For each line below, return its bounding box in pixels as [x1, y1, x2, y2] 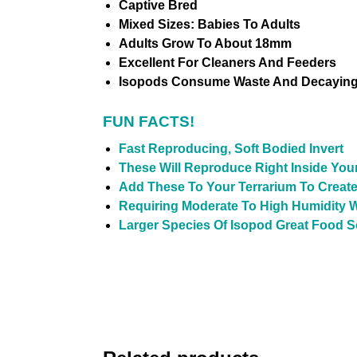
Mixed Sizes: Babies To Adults [118, 18, 300, 32]
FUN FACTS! [102, 113, 194, 131]
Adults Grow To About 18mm [118, 37, 292, 51]
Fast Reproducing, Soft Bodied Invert [118, 142, 343, 156]
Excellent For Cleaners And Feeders [118, 56, 336, 70]
